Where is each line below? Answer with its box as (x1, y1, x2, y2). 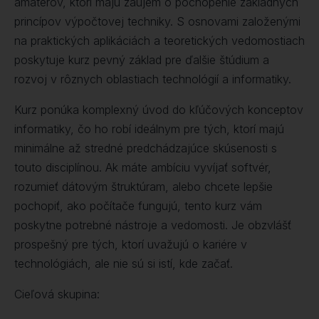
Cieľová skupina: (14, 287, 100, 301)
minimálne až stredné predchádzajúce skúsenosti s (14, 141, 277, 155)
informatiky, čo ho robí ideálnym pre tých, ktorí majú (14, 122, 284, 136)
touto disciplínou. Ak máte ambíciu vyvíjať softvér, (14, 160, 271, 174)
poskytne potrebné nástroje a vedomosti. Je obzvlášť (14, 218, 291, 232)
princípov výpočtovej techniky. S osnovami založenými (14, 14, 300, 28)
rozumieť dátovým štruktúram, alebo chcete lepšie (14, 179, 273, 194)
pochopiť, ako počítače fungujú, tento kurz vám (14, 199, 262, 213)
